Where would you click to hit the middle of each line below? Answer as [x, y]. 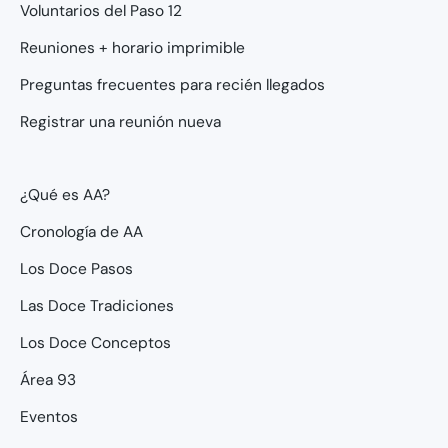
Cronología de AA [81, 231]
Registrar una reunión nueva [120, 121]
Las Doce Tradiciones [97, 305]
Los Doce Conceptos [95, 342]
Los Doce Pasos [76, 268]
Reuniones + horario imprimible [132, 47]
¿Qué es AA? [65, 194]
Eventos [49, 416]
